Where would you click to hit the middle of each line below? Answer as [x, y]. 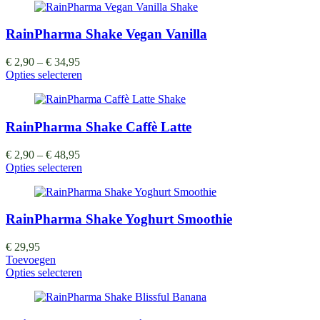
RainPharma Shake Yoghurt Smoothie [119, 219]
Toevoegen [31, 259]
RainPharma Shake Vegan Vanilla [106, 34]
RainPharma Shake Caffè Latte [99, 126]
